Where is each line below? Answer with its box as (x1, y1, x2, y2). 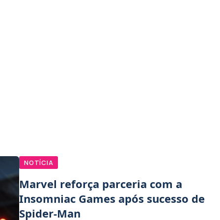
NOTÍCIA (24, 158, 54, 167)
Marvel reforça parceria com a (19, 176, 182, 191)
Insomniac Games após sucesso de (19, 191, 205, 206)
